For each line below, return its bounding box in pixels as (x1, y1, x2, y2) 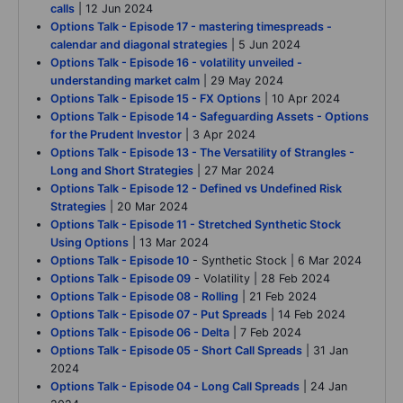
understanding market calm (50, 74, 200, 88)
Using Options (50, 236, 129, 250)
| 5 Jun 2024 (228, 38, 300, 52)
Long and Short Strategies (50, 164, 193, 178)
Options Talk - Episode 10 (50, 254, 189, 268)
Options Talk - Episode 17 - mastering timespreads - (50, 20, 332, 34)
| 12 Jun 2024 (75, 2, 153, 16)
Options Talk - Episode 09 (50, 272, 191, 286)
